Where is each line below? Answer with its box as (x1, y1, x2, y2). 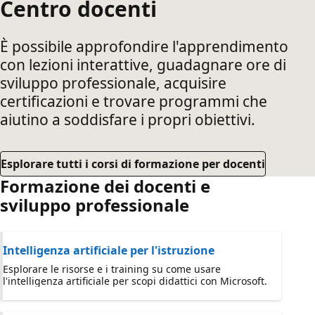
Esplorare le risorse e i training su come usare (3, 262, 221, 276)
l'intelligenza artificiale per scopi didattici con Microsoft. (3, 274, 267, 288)
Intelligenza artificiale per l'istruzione (3, 243, 214, 258)
